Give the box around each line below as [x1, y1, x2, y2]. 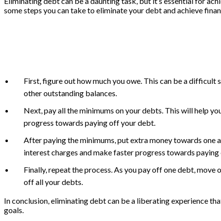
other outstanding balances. [24, 88, 117, 98]
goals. [4, 205, 24, 215]
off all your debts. [24, 177, 83, 186]
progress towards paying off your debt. [24, 117, 155, 127]
